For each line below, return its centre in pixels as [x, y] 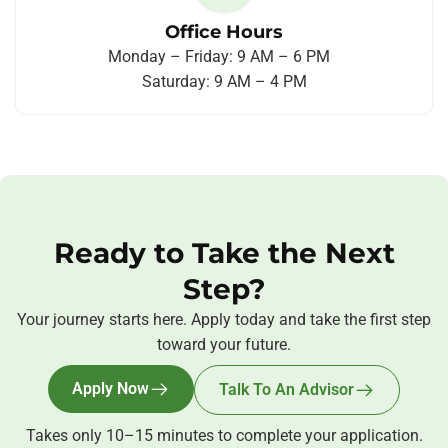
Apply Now [110, 389]
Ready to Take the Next [224, 253]
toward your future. [224, 345]
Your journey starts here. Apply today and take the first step [224, 320]
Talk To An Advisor [286, 390]
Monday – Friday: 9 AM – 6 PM [224, 57]
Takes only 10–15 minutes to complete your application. [224, 436]
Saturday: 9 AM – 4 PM [224, 82]
